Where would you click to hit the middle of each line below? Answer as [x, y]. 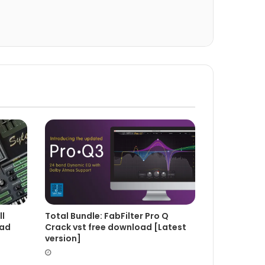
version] [63, 238]
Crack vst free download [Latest [115, 227]
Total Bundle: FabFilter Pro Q [106, 216]
